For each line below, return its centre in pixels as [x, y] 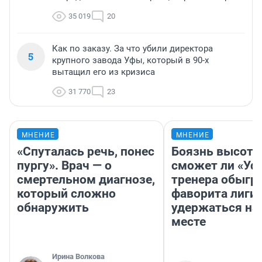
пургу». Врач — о [64, 166]
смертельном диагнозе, [86, 180]
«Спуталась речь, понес [86, 152]
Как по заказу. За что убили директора [132, 49]
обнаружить [53, 208]
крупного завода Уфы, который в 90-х [130, 61]
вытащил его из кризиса [104, 72]
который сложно [66, 194]
